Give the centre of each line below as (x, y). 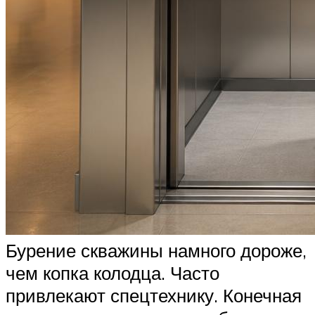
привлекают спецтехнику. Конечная (154, 295)
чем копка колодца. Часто (112, 272)
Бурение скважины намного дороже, (156, 250)
